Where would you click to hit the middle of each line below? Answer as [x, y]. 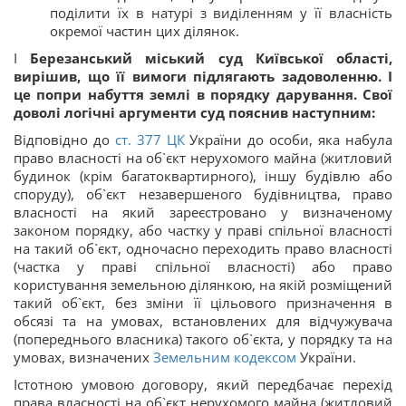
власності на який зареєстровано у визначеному [203, 212]
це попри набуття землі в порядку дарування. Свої [203, 94]
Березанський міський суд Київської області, [212, 58]
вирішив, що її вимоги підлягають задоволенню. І [203, 76]
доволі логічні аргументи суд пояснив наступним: [194, 112]
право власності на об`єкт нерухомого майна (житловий [203, 157]
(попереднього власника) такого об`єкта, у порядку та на [203, 338]
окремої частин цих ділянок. [145, 30]
